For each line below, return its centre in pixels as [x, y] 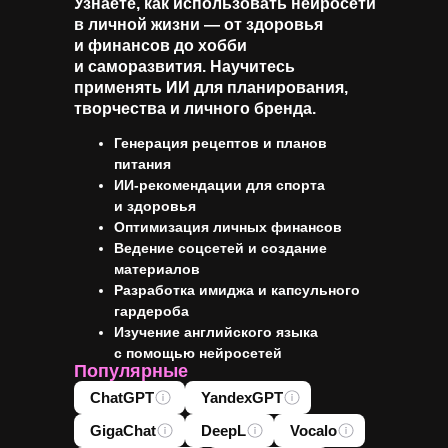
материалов [157, 269]
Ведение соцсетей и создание [220, 248]
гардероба [151, 311]
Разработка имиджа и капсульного [237, 290]
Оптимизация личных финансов [228, 227]
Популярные [131, 371]
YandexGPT [242, 397]
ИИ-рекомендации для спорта [219, 185]
